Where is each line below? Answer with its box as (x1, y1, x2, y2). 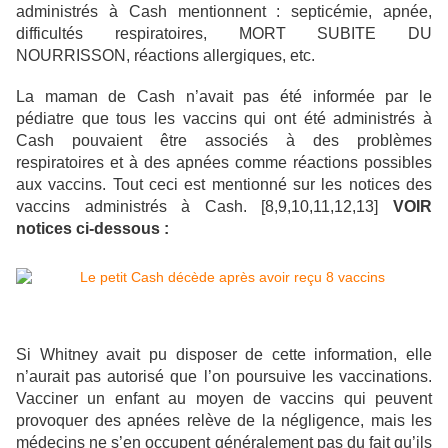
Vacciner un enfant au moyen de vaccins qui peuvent (16, 390, 432, 408)
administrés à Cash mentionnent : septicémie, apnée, (16, 3, 432, 21)
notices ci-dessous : (16, 220, 169, 238)
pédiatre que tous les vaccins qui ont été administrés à (16, 110, 432, 128)
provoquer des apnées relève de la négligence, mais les (16, 412, 432, 430)
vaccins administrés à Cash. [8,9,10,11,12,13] (16, 198, 393, 216)
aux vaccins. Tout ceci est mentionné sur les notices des (16, 176, 432, 194)
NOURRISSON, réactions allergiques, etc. (16, 47, 315, 65)
